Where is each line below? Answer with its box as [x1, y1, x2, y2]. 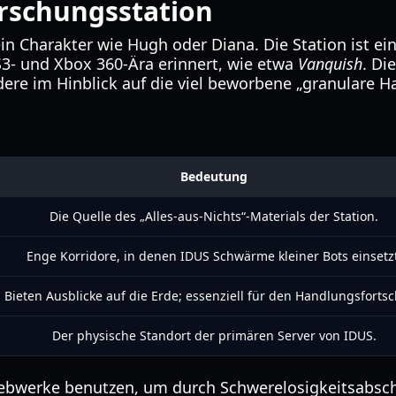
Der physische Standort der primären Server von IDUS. [51, 327, 377, 344]
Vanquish [298, 53, 362, 74]
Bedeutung [180, 168, 247, 185]
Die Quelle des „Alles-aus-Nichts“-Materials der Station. [49, 208, 378, 225]
